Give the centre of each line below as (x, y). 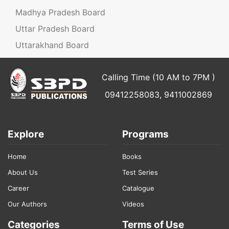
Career (18, 188)
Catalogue (138, 188)
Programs (145, 134)
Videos (133, 204)
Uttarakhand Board (52, 45)
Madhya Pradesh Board (60, 12)
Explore (26, 134)
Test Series (140, 172)
